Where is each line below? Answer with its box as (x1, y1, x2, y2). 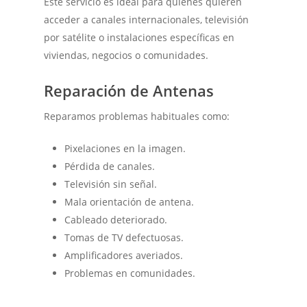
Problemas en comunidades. (64, 266, 196, 280)
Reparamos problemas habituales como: (44, 109, 230, 123)
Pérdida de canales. (64, 159, 156, 173)
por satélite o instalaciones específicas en (44, 30, 235, 44)
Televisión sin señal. (64, 177, 158, 191)
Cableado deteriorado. (64, 212, 168, 226)
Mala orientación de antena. (64, 195, 195, 208)
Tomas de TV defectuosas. (64, 230, 184, 244)
